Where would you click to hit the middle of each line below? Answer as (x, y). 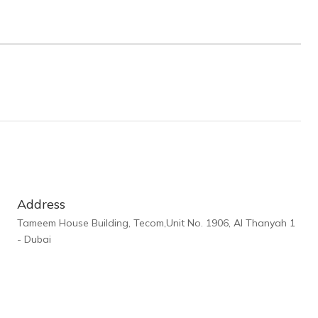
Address (42, 204)
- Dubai (34, 239)
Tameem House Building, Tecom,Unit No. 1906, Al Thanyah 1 (157, 223)
